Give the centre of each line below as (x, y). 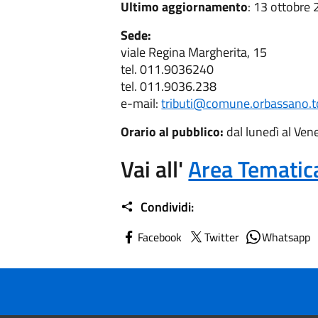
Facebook (160, 237)
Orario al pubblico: (172, 132)
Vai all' (155, 169)
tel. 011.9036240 (168, 69)
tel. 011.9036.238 (169, 86)
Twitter (222, 237)
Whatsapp (286, 237)
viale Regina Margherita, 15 (194, 52)
